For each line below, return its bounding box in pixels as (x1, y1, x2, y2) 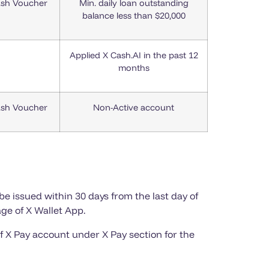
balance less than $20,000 (82, 10, 186, 22)
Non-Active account (93, 102, 174, 113)
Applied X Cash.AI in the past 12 (69, 50, 198, 61)
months (118, 62, 150, 74)
